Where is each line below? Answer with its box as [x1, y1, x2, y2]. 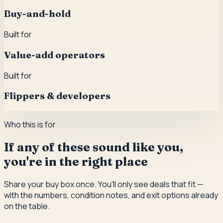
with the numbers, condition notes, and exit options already [4, 189, 218, 201]
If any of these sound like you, [4, 139, 183, 154]
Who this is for [4, 118, 56, 130]
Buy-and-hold [4, 8, 71, 20]
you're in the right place [4, 154, 148, 169]
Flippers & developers [4, 90, 111, 102]
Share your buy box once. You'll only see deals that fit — [4, 178, 204, 190]
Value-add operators [4, 49, 105, 61]
